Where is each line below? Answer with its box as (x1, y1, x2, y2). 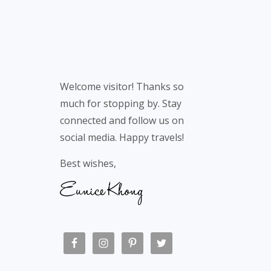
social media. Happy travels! (60, 130, 184, 144)
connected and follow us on (60, 113, 184, 127)
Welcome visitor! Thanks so (60, 79, 184, 93)
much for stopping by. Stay (60, 96, 182, 110)
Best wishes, (60, 156, 117, 170)
